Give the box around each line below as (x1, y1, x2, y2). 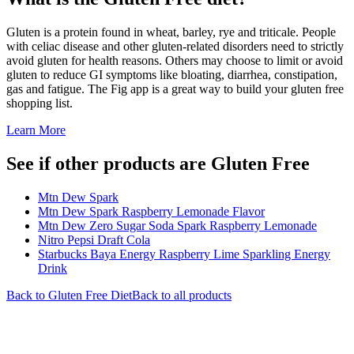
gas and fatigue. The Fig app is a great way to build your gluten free (6, 81, 344, 96)
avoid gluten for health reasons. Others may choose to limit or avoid (6, 53, 343, 67)
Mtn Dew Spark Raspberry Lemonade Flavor (38, 204, 265, 218)
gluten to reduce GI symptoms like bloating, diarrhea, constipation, (6, 67, 337, 81)
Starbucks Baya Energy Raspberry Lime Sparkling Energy (38, 247, 330, 261)
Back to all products (132, 288, 232, 302)
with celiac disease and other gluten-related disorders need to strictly (6, 39, 344, 53)
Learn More (6, 122, 66, 137)
